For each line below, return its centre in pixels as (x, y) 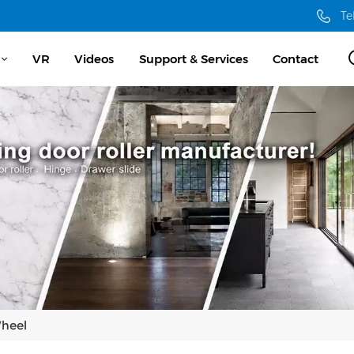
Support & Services (193, 58)
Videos (94, 58)
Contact (296, 58)
